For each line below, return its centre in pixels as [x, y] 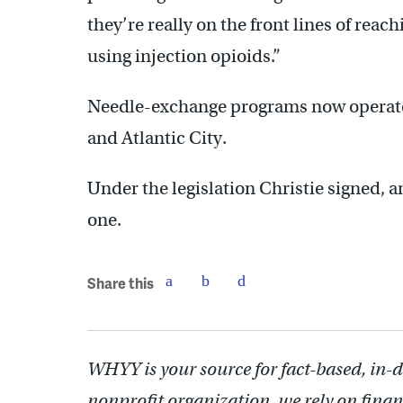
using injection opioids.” [184, 56]
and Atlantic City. [157, 138]
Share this [121, 283]
